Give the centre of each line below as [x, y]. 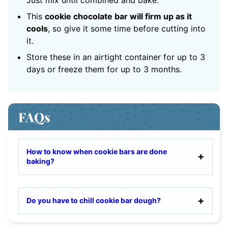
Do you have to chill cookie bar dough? [94, 201]
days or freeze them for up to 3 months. [104, 69]
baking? [40, 161]
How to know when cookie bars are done [97, 152]
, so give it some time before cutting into [127, 29]
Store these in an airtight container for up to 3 [116, 57]
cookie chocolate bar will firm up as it [118, 17]
